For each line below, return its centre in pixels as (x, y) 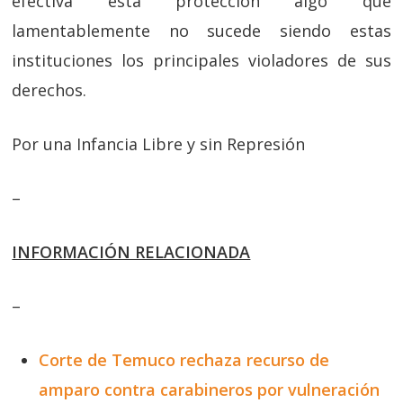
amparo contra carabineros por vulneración (210, 390)
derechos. (49, 90)
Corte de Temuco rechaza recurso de (184, 360)
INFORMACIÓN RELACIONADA (131, 252)
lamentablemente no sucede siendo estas (201, 31)
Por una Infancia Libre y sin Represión (159, 144)
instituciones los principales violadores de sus (201, 60)
